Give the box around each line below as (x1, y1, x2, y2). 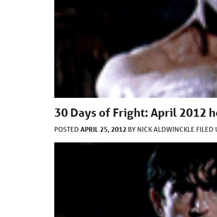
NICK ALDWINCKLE (137, 125, 196, 134)
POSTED (54, 125, 80, 134)
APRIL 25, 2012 (80, 124, 126, 134)
